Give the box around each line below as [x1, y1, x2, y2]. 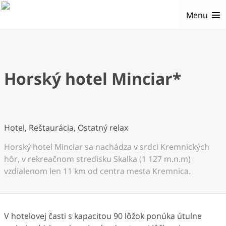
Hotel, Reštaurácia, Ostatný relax [4, 122, 128, 133]
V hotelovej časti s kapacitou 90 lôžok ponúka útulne [4, 210, 202, 221]
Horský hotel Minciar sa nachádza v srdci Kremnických [4, 141, 209, 152]
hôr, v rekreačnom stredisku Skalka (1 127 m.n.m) [4, 153, 191, 164]
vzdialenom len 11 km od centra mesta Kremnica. [4, 165, 191, 177]
